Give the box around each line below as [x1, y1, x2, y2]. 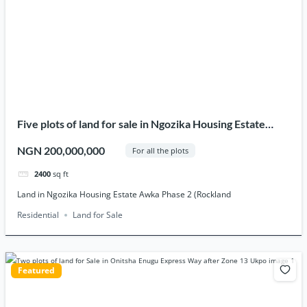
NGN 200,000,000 [17, 143, 106, 157]
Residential [17, 208, 60, 221]
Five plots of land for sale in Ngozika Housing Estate [17, 116, 266, 130]
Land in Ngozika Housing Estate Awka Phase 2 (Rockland [17, 188, 232, 200]
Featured [17, 265, 55, 277]
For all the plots [132, 145, 188, 156]
